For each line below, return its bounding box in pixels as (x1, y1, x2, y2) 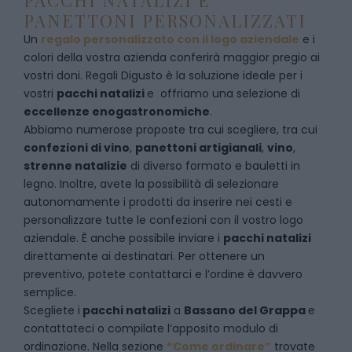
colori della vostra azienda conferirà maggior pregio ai (24, 49, 320, 65)
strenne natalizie (24, 158, 127, 174)
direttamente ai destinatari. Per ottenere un (24, 248, 265, 264)
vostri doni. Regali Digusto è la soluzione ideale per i (24, 68, 302, 83)
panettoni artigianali (135, 140, 262, 156)
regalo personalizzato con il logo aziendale (41, 31, 299, 47)
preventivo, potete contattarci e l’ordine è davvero (24, 266, 302, 282)
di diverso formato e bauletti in (127, 158, 300, 174)
